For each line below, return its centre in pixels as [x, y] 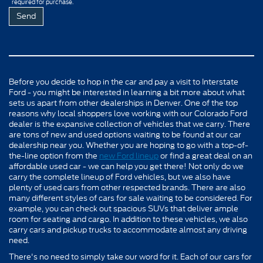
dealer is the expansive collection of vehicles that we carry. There [129, 124]
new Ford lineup [129, 156]
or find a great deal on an [205, 156]
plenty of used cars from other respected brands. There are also [127, 187]
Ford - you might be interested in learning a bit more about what [127, 92]
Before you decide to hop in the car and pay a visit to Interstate [124, 82]
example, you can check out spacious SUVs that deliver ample [124, 208]
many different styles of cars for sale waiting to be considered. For [131, 198]
